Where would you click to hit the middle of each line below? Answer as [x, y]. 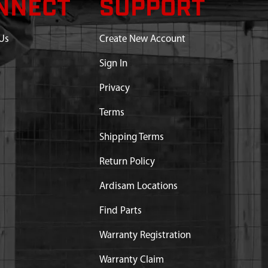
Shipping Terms [131, 137]
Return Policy [127, 162]
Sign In [113, 64]
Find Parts [120, 211]
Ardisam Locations [138, 186]
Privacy [114, 88]
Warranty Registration [145, 235]
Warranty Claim [131, 260]
